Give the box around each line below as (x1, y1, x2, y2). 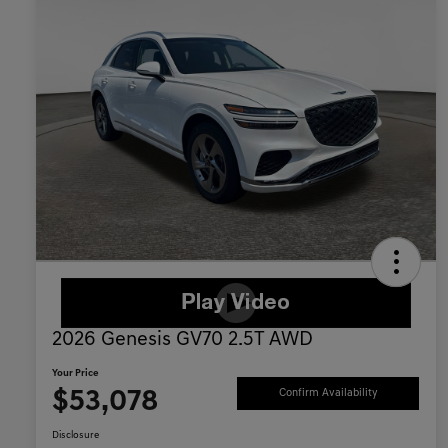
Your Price (52, 368, 99, 380)
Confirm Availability (278, 387, 378, 399)
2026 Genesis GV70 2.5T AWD (52, 330, 313, 351)
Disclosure (52, 430, 99, 442)
